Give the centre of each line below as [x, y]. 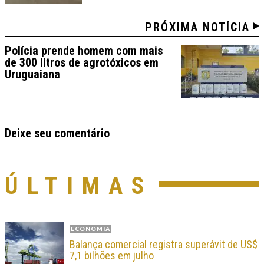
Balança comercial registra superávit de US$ [164, 245]
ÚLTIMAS [79, 186]
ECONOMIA [90, 229]
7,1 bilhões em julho [112, 256]
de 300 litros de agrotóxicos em [82, 63]
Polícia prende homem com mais [84, 51]
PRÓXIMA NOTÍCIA [197, 27]
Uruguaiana [32, 75]
